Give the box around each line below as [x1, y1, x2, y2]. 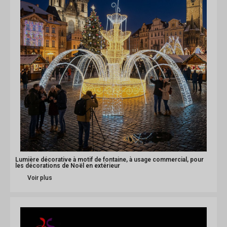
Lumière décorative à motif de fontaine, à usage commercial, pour [15, 156, 204, 164]
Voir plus [27, 174, 52, 182]
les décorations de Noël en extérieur [15, 162, 120, 170]
